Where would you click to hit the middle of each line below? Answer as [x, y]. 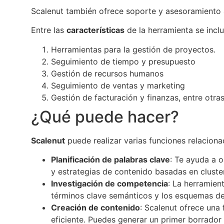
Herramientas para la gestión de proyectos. [133, 49]
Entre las [49, 30]
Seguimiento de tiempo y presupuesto [123, 61]
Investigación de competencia [109, 183]
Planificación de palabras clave [110, 159]
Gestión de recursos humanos [107, 73]
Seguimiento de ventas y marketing [118, 85]
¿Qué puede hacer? [105, 116]
